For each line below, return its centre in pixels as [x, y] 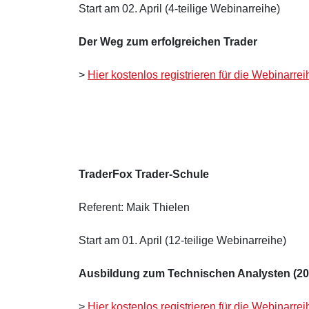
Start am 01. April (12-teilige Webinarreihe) [182, 240]
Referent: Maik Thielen [134, 207]
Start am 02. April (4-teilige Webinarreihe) [179, 8]
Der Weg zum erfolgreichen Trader [168, 41]
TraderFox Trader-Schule [144, 174]
